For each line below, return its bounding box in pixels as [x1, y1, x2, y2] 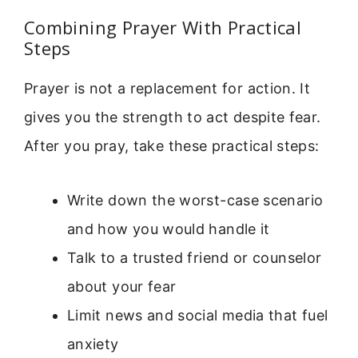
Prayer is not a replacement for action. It [24, 79, 311, 97]
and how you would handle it [67, 221, 270, 238]
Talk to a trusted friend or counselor [67, 249, 322, 267]
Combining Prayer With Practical [24, 14, 302, 39]
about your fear [67, 278, 177, 296]
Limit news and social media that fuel [67, 307, 328, 324]
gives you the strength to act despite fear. [24, 108, 321, 125]
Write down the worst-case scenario [67, 192, 324, 209]
